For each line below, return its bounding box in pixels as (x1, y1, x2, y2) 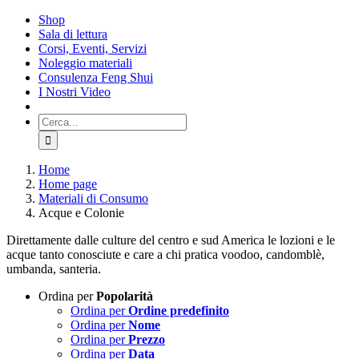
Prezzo (128, 333, 165, 346)
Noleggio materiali (38, 56, 132, 70)
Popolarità (96, 289, 153, 303)
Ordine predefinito (128, 304, 229, 317)
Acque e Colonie (38, 206, 124, 220)
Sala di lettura (38, 27, 107, 41)
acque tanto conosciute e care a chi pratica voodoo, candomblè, (6, 248, 325, 261)
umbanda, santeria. (6, 262, 101, 276)
